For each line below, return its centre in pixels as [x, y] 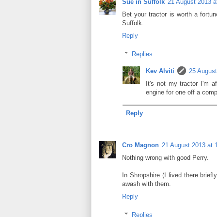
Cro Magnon [140, 145]
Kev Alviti [160, 71]
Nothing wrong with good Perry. [165, 157]
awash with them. [147, 184]
